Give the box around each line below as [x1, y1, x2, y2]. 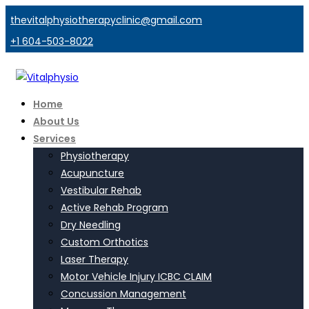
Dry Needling [61, 218, 121, 232]
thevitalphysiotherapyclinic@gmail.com [10, 13, 202, 27]
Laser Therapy [61, 252, 128, 266]
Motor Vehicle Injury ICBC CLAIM [61, 270, 212, 283]
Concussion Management [61, 287, 186, 301]
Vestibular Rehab [61, 183, 141, 197]
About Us [33, 114, 79, 128]
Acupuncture [61, 166, 124, 180]
